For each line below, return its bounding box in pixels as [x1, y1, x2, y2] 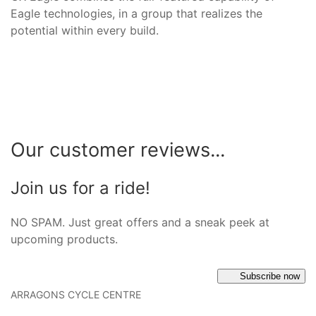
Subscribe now [240, 270, 300, 281]
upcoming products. [11, 231, 118, 246]
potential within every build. [11, 23, 159, 37]
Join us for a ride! [11, 177, 150, 198]
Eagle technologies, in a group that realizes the [11, 6, 262, 20]
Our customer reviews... [11, 138, 225, 162]
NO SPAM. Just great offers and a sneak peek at [11, 214, 269, 229]
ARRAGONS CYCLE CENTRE [11, 288, 141, 300]
